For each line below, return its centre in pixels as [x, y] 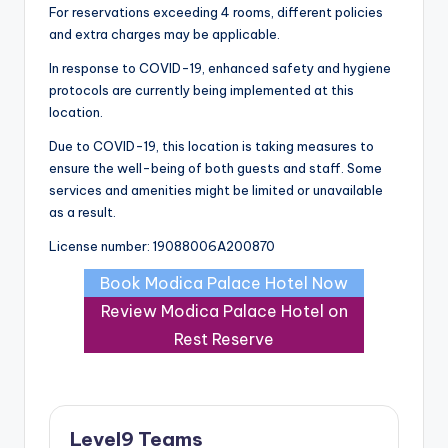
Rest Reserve [224, 338]
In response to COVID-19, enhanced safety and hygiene [220, 67]
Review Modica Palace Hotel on [224, 310]
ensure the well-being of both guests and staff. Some [215, 167]
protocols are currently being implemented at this [201, 89]
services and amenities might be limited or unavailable [216, 189]
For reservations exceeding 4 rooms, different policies [216, 11]
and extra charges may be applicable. [164, 33]
